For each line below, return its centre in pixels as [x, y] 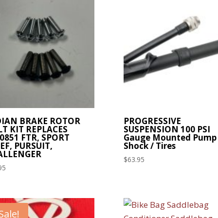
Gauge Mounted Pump [170, 137]
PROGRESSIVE [152, 121]
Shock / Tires [149, 145]
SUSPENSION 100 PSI [167, 129]
